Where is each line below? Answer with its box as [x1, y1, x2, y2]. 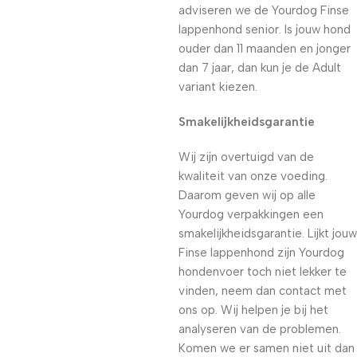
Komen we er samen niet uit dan [178, 341, 355, 355]
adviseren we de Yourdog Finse [178, 3, 349, 18]
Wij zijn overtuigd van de [178, 150, 314, 164]
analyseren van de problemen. [178, 322, 341, 336]
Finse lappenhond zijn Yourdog [178, 245, 344, 260]
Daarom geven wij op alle [178, 188, 316, 202]
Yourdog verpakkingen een [178, 207, 324, 222]
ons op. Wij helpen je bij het [178, 303, 328, 317]
